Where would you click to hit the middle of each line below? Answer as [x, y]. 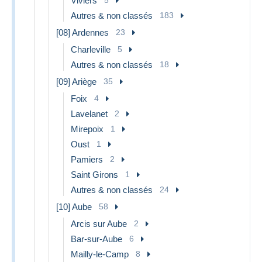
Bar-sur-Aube [96, 239]
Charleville [91, 49]
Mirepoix [87, 129]
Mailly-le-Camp [100, 254]
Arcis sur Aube [99, 223]
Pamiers [87, 159]
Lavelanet [89, 113]
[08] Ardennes [82, 32]
